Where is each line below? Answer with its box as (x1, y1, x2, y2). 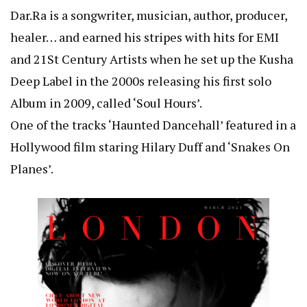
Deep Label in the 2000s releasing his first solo (10, 73, 271, 90)
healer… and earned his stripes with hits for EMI (10, 29, 279, 46)
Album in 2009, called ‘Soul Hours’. (10, 95, 202, 112)
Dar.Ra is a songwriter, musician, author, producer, (10, 7, 287, 24)
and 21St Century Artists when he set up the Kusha (10, 51, 293, 68)
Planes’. (10, 160, 53, 177)
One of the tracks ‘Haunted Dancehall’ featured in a (10, 116, 296, 134)
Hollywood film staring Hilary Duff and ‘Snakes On (10, 138, 290, 156)
